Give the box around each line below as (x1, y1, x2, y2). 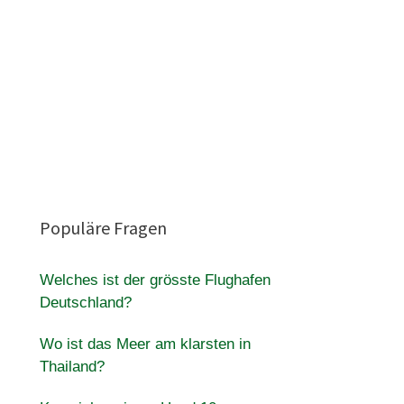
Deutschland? (39, 294, 132, 311)
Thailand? (39, 358, 105, 375)
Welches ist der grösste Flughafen (39, 271, 271, 289)
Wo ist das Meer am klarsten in (39, 335, 251, 353)
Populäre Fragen (39, 216, 167, 239)
